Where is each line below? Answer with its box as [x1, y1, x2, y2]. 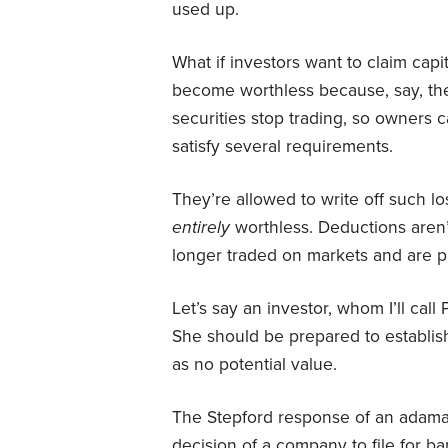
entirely [172, 216, 235, 238]
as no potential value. [172, 353, 337, 375]
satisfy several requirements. [172, 135, 393, 157]
